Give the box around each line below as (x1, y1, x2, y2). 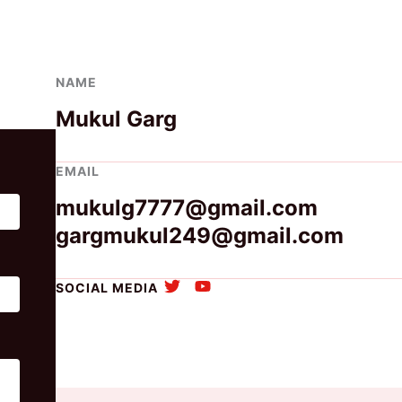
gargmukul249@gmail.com (56, 223, 345, 249)
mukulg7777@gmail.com (56, 195, 319, 221)
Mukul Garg (56, 106, 178, 132)
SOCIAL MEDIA (56, 280, 159, 295)
